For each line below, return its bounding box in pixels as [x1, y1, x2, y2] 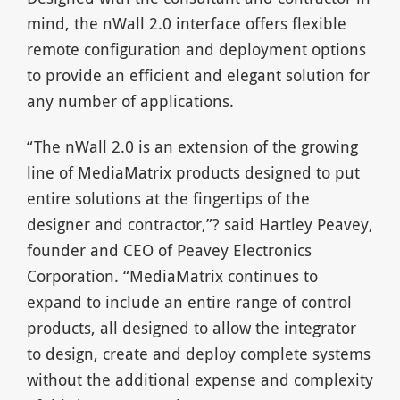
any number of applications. [26, 90, 234, 112]
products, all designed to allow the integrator [26, 316, 356, 338]
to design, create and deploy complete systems [26, 342, 371, 364]
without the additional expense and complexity [26, 368, 373, 390]
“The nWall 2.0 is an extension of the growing [26, 135, 358, 157]
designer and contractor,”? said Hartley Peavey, [26, 212, 373, 235]
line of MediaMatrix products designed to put [26, 161, 360, 183]
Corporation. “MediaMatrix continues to [26, 264, 318, 287]
